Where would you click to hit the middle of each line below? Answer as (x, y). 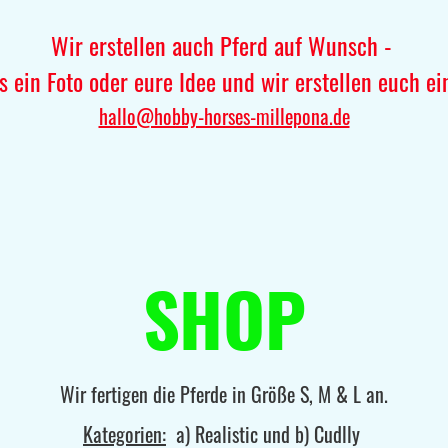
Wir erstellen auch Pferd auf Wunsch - (224, 45)
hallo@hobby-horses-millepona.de (224, 116)
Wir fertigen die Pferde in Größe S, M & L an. (224, 393)
